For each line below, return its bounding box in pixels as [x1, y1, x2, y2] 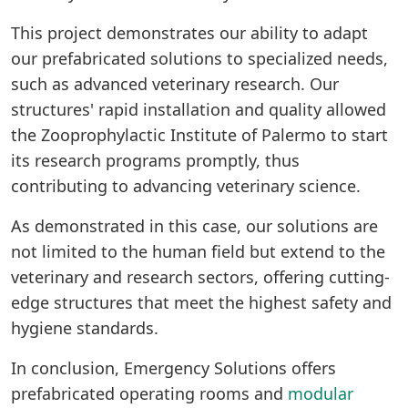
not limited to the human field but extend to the [11, 240, 385, 262]
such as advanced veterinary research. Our [11, 72, 339, 95]
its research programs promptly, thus [11, 148, 300, 171]
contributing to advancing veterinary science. [11, 174, 361, 197]
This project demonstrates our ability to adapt [11, 21, 368, 44]
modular [288, 382, 353, 404]
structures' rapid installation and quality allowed [11, 97, 386, 120]
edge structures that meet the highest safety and [11, 291, 392, 313]
